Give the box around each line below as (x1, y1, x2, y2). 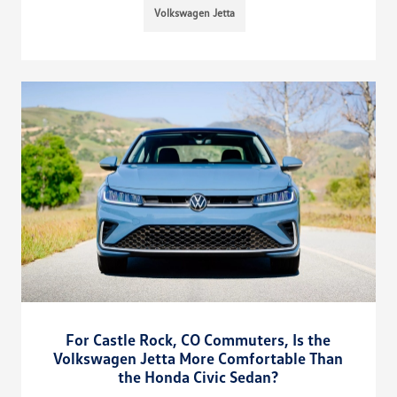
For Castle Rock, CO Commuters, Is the (66, 330, 331, 350)
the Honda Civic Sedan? (118, 367, 279, 387)
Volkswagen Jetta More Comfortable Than (53, 348, 344, 369)
